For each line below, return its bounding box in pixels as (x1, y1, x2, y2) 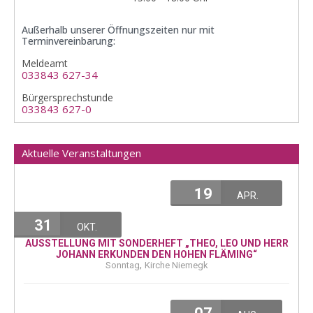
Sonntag (105, 259, 140, 270)
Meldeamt (22, 56, 68, 70)
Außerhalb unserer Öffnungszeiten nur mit (22, 22, 214, 36)
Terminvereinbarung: (22, 34, 115, 48)
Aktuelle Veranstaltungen (22, 145, 141, 160)
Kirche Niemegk (144, 259, 208, 270)
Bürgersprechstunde (22, 90, 113, 104)
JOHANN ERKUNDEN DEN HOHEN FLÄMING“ (56, 248, 257, 260)
